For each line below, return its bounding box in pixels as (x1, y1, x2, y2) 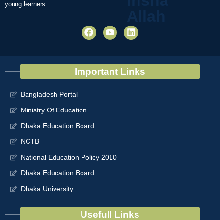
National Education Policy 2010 (21, 153, 117, 162)
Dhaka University (21, 185, 74, 193)
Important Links (74, 66, 145, 77)
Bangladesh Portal (21, 90, 78, 99)
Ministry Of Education (21, 106, 87, 114)
